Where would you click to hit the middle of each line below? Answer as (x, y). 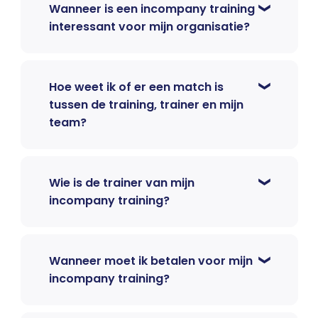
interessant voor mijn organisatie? (149, 27)
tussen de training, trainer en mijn (146, 105)
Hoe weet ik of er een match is (136, 87)
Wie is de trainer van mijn (121, 183)
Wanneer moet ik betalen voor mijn (150, 261)
